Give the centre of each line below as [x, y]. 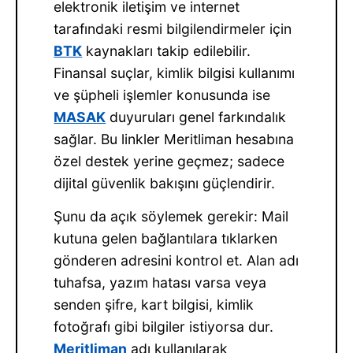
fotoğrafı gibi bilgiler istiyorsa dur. [164, 327]
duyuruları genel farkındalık [196, 117]
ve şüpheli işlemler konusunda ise [162, 95]
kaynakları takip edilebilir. [167, 50]
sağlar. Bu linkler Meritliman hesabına [174, 139]
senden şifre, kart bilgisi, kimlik [154, 305]
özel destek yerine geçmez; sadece [169, 161]
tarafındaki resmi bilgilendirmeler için [173, 28]
